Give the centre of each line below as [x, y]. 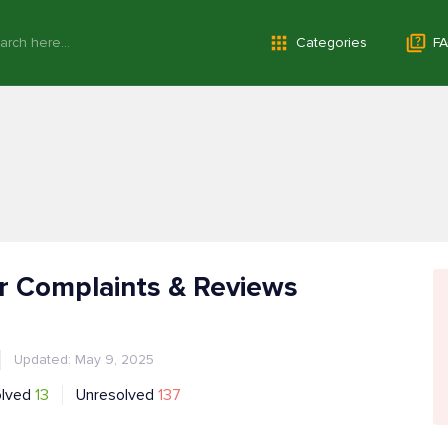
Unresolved [117, 394]
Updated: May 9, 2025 [84, 359]
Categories [331, 42]
